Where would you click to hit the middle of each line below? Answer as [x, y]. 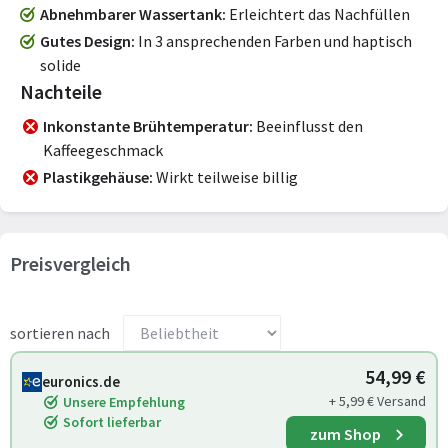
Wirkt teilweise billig [225, 177]
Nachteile [61, 91]
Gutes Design [85, 41]
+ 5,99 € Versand [377, 401]
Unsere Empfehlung [124, 402]
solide [60, 65]
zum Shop [345, 434]
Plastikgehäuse [96, 177]
